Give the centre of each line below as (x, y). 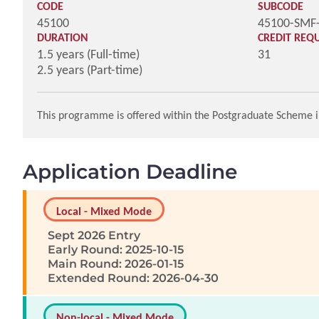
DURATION (63, 37)
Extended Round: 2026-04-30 (133, 278)
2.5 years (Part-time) (90, 70)
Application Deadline (130, 172)
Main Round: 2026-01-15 (116, 264)
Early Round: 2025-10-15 (116, 250)
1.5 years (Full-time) (88, 54)
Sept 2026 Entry (94, 235)
